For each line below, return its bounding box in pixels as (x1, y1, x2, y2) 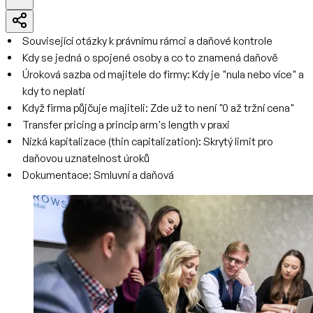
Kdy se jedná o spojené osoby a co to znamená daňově (22, 51, 278, 64)
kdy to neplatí (22, 85, 85, 98)
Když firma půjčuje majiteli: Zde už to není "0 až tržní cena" (22, 101, 294, 115)
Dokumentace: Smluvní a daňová (22, 168, 174, 182)
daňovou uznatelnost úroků (22, 152, 150, 165)
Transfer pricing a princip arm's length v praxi (22, 118, 230, 131)
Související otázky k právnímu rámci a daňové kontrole (22, 34, 272, 48)
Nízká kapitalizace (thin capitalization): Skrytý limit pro (22, 135, 273, 148)
